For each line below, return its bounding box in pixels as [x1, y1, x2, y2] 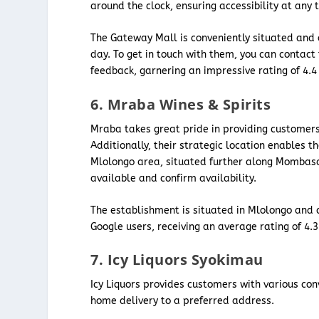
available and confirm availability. [90, 172, 257, 184]
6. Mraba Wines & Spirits [90, 94, 271, 114]
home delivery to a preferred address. [90, 295, 278, 308]
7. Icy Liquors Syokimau [90, 250, 263, 270]
